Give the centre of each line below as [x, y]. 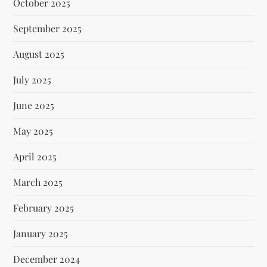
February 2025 [44, 207]
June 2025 [34, 105]
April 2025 [35, 156]
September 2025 [48, 28]
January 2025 [41, 233]
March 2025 [38, 182]
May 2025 [33, 131]
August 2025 [39, 54]
